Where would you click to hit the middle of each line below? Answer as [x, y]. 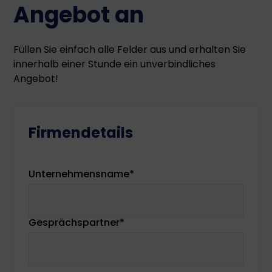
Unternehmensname [79, 174]
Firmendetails [81, 133]
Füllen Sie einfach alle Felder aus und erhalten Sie [130, 49]
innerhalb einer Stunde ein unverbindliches [115, 64]
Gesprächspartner [74, 223]
